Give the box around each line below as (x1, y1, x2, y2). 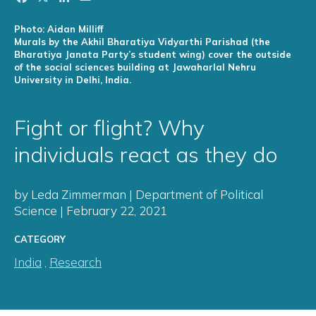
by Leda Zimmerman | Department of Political (14, 187, 263, 202)
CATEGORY (14, 233, 66, 245)
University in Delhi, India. (14, 74, 131, 86)
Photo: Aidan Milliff (14, 23, 103, 35)
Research (49, 255, 102, 270)
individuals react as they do (14, 141, 277, 169)
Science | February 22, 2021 (14, 203, 167, 219)
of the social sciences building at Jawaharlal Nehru (14, 61, 256, 73)
